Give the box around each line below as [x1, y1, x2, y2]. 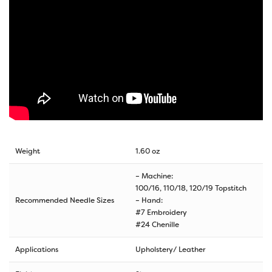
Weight [15, 146, 40, 156]
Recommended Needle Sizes [15, 195, 114, 205]
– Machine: [135, 171, 173, 181]
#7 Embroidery [135, 207, 187, 217]
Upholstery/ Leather [135, 244, 205, 254]
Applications [15, 244, 58, 254]
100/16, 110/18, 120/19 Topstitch [135, 183, 246, 193]
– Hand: [135, 195, 163, 205]
